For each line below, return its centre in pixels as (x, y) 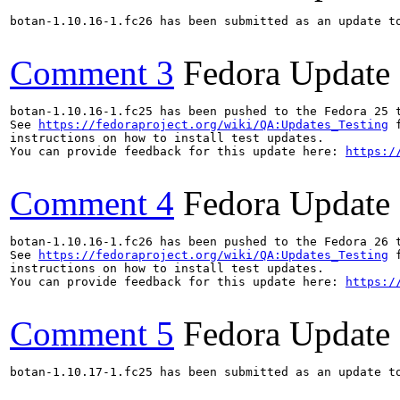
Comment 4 (92, 203)
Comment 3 (92, 72)
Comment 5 (92, 333)
